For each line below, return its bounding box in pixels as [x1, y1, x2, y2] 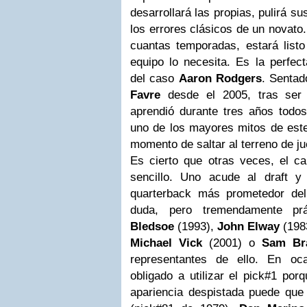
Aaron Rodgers [178, 71, 262, 85]
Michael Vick [130, 236, 202, 249]
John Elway [214, 219, 280, 233]
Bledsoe [130, 219, 174, 233]
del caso [130, 71, 179, 85]
